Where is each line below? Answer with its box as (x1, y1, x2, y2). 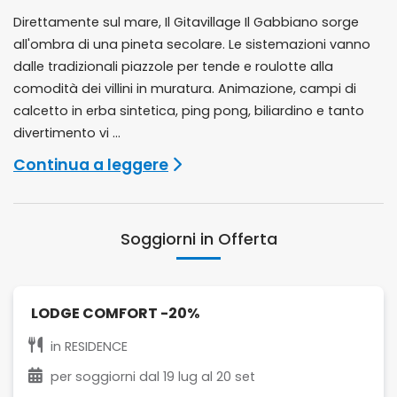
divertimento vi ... (13, 124, 121, 142)
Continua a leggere (13, 154, 168, 175)
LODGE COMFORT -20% (31, 303, 199, 323)
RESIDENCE (65, 338, 128, 355)
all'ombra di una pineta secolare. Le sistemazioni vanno (13, 35, 370, 53)
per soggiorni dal (51, 368, 163, 385)
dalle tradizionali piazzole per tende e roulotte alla (13, 58, 333, 75)
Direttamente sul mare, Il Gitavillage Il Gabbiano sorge (13, 13, 359, 31)
